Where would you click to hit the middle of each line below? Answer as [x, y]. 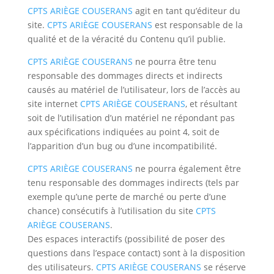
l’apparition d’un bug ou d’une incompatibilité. [122, 146]
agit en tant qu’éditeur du [186, 11]
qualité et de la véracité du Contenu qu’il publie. [126, 39]
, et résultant [211, 104]
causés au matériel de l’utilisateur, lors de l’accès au [134, 90]
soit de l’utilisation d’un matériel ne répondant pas [131, 118]
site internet [54, 104]
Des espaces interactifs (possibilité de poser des [126, 239]
